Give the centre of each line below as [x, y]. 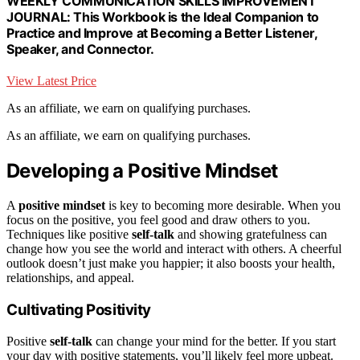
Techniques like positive [69, 235]
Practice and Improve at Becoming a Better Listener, [162, 33]
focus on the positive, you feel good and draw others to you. [158, 220]
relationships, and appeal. [70, 278]
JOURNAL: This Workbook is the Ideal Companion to [163, 17]
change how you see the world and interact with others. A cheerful [174, 249]
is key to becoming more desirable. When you [223, 206]
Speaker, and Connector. [80, 49]
